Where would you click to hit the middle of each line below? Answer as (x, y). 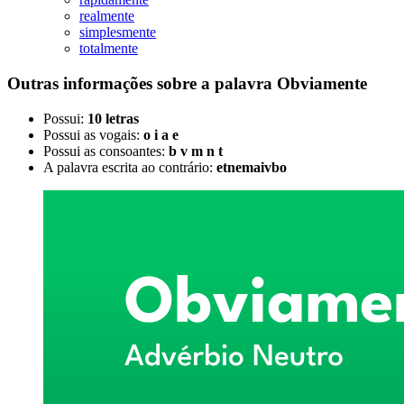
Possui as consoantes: (106, 151)
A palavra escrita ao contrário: (130, 167)
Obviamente (322, 83)
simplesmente (118, 32)
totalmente (109, 49)
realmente (107, 16)
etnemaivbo (252, 167)
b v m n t (196, 151)
